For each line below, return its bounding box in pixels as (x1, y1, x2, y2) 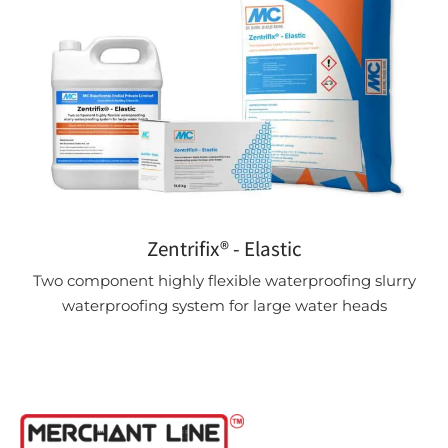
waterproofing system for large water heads (61, 296, 387, 316)
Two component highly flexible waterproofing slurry (32, 271, 416, 291)
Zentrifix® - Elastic (146, 235, 302, 263)
